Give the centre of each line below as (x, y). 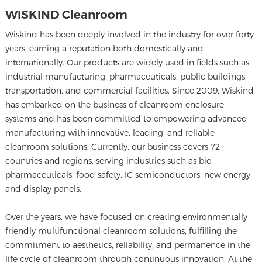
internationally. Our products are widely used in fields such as (127, 62)
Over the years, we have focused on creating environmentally (126, 217)
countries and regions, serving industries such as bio (108, 161)
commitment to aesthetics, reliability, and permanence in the (127, 245)
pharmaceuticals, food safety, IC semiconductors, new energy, (128, 175)
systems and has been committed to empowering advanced (126, 118)
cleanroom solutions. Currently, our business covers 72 (112, 146)
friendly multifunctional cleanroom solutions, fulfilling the (121, 231)
